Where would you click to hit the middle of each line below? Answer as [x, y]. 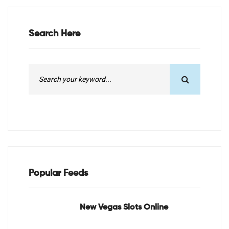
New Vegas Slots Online [124, 208]
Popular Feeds [58, 174]
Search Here [54, 34]
